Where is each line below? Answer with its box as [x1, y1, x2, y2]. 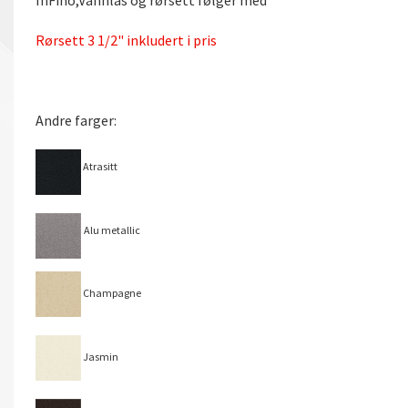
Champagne [81, 285, 141, 300]
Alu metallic [84, 222, 140, 237]
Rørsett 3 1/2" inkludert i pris [36, 30, 217, 49]
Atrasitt [81, 158, 117, 173]
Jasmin [81, 349, 118, 363]
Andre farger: [36, 110, 117, 129]
